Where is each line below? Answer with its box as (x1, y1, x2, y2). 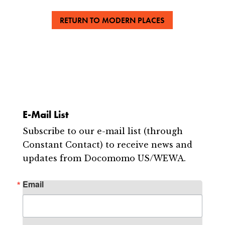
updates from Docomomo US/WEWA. (22, 153, 186, 164)
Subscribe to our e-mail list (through (22, 126, 183, 137)
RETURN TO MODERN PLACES (60, 15, 165, 26)
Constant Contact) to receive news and (22, 140, 192, 150)
